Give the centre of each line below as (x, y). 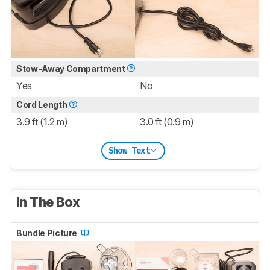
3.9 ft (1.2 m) (42, 122)
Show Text (129, 150)
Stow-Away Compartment (72, 69)
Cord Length (42, 105)
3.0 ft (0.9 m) (167, 122)
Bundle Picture (48, 233)
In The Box (49, 202)
